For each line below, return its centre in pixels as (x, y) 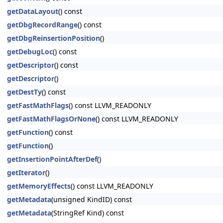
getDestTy (24, 92)
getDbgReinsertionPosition (54, 38)
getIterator (26, 172)
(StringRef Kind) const (88, 213)
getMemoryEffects (39, 186)
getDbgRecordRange (42, 25)
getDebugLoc (30, 52)
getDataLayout (33, 11)
